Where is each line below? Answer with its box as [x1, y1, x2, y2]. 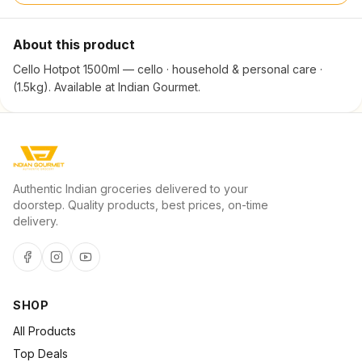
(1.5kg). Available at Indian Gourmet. [13, 80, 200, 94]
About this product [13, 36, 135, 53]
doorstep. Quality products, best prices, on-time [13, 198, 268, 212]
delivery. [13, 214, 58, 228]
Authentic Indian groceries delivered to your [13, 182, 248, 196]
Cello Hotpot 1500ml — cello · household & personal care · [13, 62, 322, 76]
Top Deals [13, 347, 68, 360]
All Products [13, 324, 76, 338]
